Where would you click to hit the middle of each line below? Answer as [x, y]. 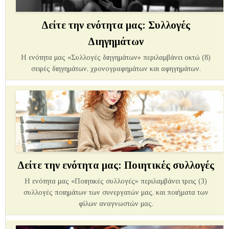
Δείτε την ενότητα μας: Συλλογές [116, 25]
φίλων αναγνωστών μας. [116, 203]
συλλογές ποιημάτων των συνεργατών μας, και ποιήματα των [116, 192]
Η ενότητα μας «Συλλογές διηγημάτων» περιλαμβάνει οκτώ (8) [116, 57]
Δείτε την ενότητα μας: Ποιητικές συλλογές [116, 165]
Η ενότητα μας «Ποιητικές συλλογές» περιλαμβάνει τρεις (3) [116, 181]
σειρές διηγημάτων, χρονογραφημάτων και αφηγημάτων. [116, 68]
